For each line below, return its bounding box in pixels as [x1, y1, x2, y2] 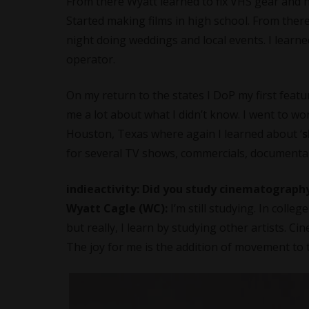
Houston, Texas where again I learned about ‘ [66, 126, 302, 141]
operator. [66, 52, 115, 67]
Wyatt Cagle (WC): [66, 201, 168, 216]
